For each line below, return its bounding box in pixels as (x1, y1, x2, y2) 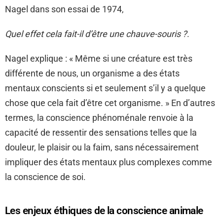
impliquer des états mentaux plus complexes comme (5, 157, 212, 168)
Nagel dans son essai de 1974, (5, 4, 126, 15)
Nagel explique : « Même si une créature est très (5, 53, 192, 64)
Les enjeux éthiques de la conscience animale (5, 205, 203, 217)
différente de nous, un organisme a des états (5, 68, 180, 79)
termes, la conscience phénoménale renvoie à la (5, 112, 193, 123)
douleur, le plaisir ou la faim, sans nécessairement (5, 142, 199, 153)
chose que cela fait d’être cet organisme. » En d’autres (5, 98, 215, 109)
